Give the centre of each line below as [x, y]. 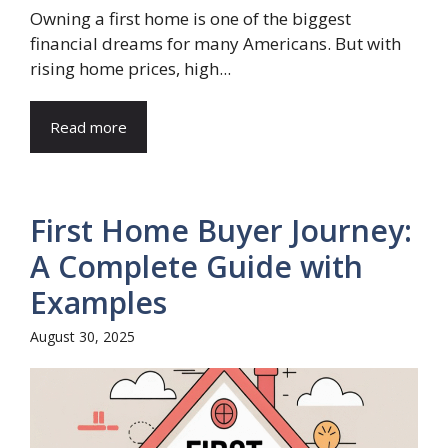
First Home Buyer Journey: [221, 230]
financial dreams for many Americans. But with [215, 43]
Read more [88, 126]
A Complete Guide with [196, 266]
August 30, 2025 [82, 336]
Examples [98, 302]
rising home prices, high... [130, 68]
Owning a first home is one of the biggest [190, 18]
